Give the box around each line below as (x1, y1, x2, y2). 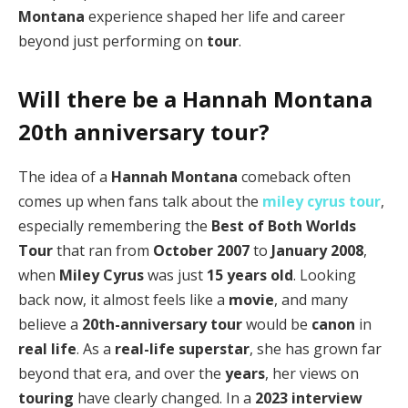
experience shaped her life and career (85, 5, 345, 26)
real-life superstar (115, 339, 250, 360)
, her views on (265, 363, 359, 384)
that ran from (53, 240, 153, 261)
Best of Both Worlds (211, 216, 356, 237)
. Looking (293, 265, 356, 286)
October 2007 (153, 240, 250, 261)
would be (242, 314, 311, 335)
